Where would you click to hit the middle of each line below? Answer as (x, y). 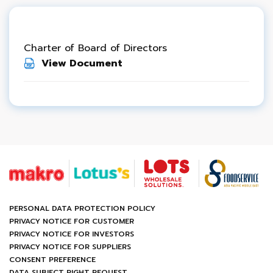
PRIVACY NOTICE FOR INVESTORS (72, 234)
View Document (82, 63)
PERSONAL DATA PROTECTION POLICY (82, 208)
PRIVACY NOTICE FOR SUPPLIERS (70, 247)
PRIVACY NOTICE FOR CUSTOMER (72, 221)
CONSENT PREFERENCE (52, 260)
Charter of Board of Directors (95, 48)
